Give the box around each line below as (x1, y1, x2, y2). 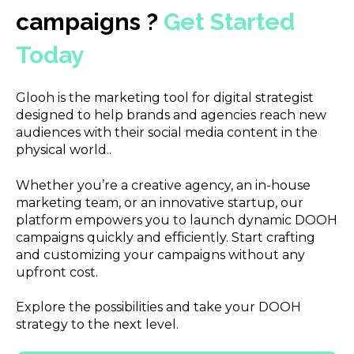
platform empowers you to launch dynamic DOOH (16, 212, 337, 228)
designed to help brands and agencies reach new (16, 107, 326, 123)
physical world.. (16, 142, 115, 158)
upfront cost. (16, 264, 101, 280)
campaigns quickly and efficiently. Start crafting (16, 229, 315, 245)
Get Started (164, 7, 295, 36)
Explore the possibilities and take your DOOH (16, 299, 301, 315)
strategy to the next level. (16, 317, 179, 333)
